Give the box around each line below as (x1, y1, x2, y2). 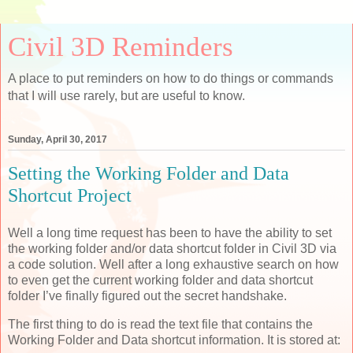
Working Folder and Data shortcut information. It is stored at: (8, 333, 340, 347)
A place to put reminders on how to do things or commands (8, 72, 333, 85)
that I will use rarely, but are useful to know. (8, 89, 245, 102)
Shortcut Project (8, 185, 132, 206)
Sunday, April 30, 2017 (8, 134, 107, 146)
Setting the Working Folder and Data (8, 163, 289, 184)
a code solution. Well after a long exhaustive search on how (8, 257, 339, 271)
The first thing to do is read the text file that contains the (8, 317, 313, 331)
